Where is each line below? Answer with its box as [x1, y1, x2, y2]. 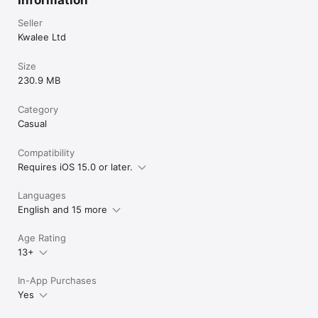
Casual [18, 118, 47, 129]
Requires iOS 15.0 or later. [18, 161, 133, 172]
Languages [18, 190, 66, 201]
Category [18, 104, 58, 115]
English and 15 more [18, 204, 107, 215]
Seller [18, 17, 43, 28]
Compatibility [18, 147, 75, 158]
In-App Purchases [18, 275, 97, 286]
